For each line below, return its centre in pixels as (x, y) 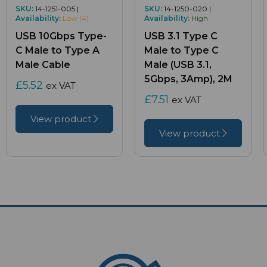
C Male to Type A (58, 51)
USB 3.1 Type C (181, 36)
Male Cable (43, 65)
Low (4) (76, 18)
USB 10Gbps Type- (61, 36)
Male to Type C (181, 51)
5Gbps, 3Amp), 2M (188, 79)
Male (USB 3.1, (178, 65)
